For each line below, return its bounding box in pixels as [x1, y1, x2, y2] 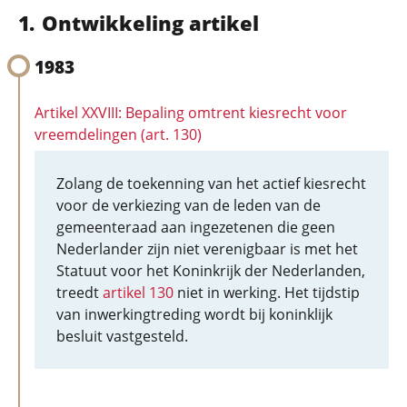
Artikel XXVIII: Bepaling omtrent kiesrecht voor [35, 103, 347, 123]
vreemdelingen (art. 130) [35, 124, 202, 144]
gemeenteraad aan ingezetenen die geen [56, 217, 335, 237]
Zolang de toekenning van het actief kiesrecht [56, 174, 366, 194]
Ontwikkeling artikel [41, 9, 259, 36]
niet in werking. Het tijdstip [174, 283, 360, 303]
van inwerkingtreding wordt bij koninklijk [56, 304, 333, 324]
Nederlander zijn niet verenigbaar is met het [56, 239, 358, 259]
